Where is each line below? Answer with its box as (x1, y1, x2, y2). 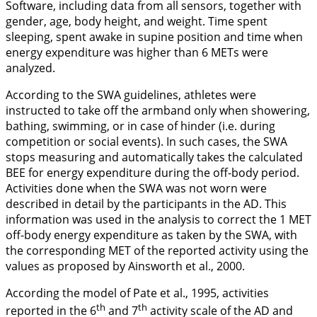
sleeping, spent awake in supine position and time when (6, 28, 303, 45)
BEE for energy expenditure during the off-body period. (6, 164, 299, 180)
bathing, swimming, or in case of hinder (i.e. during (6, 117, 275, 134)
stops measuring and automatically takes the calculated (6, 149, 303, 165)
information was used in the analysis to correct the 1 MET (6, 211, 311, 227)
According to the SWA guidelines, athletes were (6, 86, 256, 103)
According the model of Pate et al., (6, 284, 191, 301)
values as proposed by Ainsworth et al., (6, 258, 217, 274)
